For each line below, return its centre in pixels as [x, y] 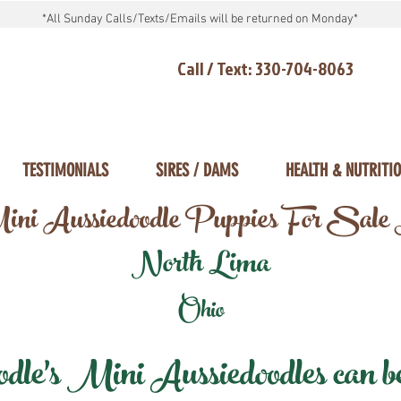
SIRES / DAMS [196, 170]
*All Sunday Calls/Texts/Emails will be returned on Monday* [200, 19]
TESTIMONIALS [65, 170]
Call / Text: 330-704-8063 [265, 68]
